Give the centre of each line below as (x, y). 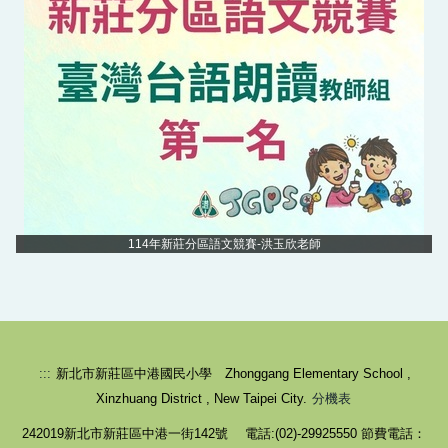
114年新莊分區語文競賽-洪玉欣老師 (224, 243)
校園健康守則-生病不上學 (156, 208)
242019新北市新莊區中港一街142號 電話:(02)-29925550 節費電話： (224, 433)
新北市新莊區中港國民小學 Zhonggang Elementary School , (231, 373)
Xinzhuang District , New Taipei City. (203, 398)
